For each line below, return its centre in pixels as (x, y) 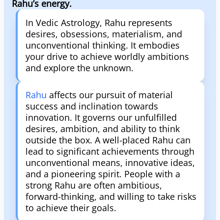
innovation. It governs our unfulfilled (101, 117)
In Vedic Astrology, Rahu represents (99, 23)
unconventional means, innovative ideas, (110, 163)
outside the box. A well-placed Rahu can (108, 140)
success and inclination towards (92, 106)
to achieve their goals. (71, 208)
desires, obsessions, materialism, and (104, 34)
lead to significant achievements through (110, 151)
